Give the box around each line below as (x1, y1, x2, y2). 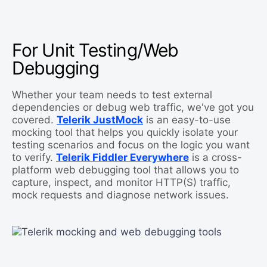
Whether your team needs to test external (12, 89, 212, 101)
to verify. (12, 151, 56, 164)
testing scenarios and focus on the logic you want (12, 139, 250, 151)
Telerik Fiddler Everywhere (56, 151, 189, 164)
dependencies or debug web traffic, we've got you (12, 101, 254, 114)
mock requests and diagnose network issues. (12, 189, 229, 201)
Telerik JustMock (57, 114, 143, 126)
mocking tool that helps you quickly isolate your (12, 126, 238, 139)
